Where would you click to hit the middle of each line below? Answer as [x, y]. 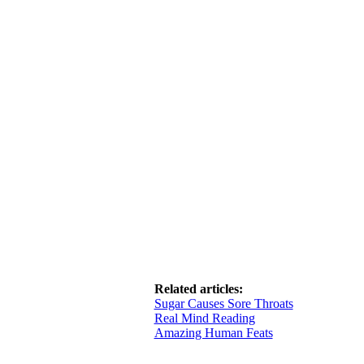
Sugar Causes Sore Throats [223, 303]
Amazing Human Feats [213, 333]
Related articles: [198, 289]
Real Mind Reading [204, 318]
